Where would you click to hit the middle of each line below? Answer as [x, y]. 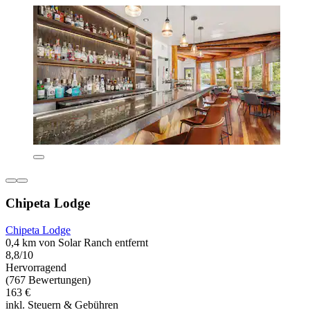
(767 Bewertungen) [48, 280]
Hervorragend [36, 268]
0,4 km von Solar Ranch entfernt [77, 243]
